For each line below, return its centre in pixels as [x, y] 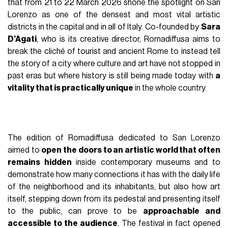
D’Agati [22, 39]
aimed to [25, 150]
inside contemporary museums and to [146, 162]
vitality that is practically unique [71, 88]
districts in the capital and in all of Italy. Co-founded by [104, 27]
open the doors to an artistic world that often [131, 150]
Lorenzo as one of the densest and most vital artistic [114, 15]
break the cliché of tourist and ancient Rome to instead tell [114, 51]
